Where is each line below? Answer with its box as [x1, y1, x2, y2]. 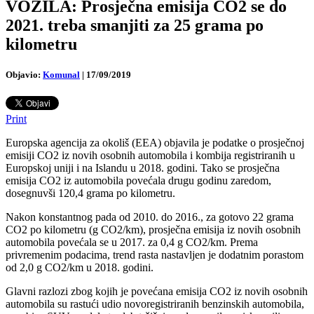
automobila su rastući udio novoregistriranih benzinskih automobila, [6, 298, 304, 310]
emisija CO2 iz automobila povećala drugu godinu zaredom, [6, 175, 271, 187]
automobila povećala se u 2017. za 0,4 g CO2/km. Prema [6, 236, 258, 249]
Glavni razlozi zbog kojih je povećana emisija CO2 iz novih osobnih [6, 285, 308, 298]
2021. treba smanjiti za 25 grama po [6, 15, 264, 34]
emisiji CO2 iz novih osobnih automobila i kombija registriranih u [6, 149, 295, 162]
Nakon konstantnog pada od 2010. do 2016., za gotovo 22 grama [6, 211, 294, 224]
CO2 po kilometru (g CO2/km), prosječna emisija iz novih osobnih [6, 224, 301, 236]
